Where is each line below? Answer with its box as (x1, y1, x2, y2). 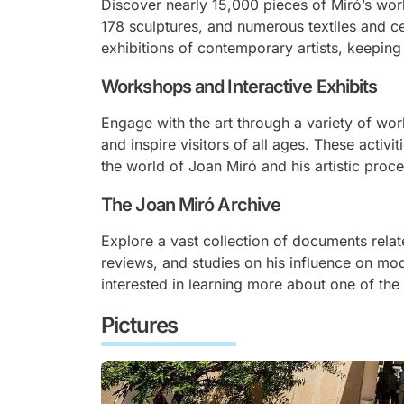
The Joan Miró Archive (101, 194, 281, 216)
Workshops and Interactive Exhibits (101, 76, 378, 97)
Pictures (101, 312, 179, 338)
